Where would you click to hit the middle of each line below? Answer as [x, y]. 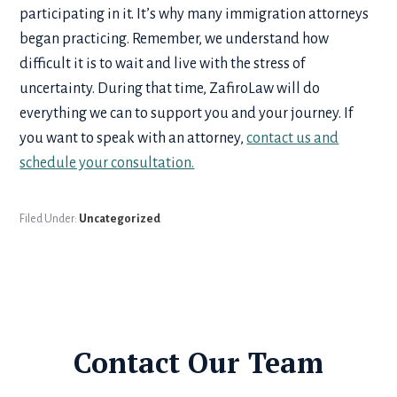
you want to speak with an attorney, [133, 138]
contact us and [293, 138]
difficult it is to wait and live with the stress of [163, 63]
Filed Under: [50, 218]
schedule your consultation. [107, 163]
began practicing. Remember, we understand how [175, 39]
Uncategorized [120, 218]
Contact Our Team [198, 363]
